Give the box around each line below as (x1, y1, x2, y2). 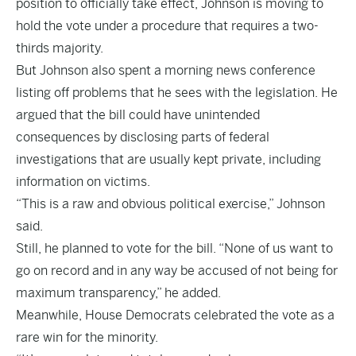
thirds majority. (16, 41, 103, 56)
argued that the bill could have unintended (16, 107, 260, 122)
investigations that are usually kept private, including (16, 152, 321, 167)
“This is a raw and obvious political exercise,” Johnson (16, 196, 325, 211)
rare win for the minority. (16, 330, 158, 345)
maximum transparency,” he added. (16, 285, 221, 300)
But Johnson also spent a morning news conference (16, 63, 315, 78)
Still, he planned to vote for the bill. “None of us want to (16, 241, 333, 256)
